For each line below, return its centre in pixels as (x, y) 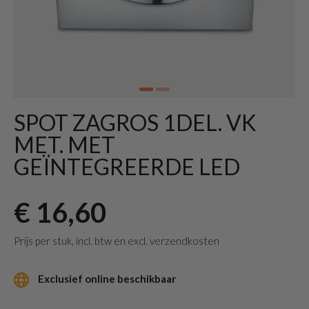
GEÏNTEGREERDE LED (127, 167)
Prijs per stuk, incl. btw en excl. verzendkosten (117, 241)
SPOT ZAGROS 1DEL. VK (135, 122)
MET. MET (64, 144)
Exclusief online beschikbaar (106, 279)
